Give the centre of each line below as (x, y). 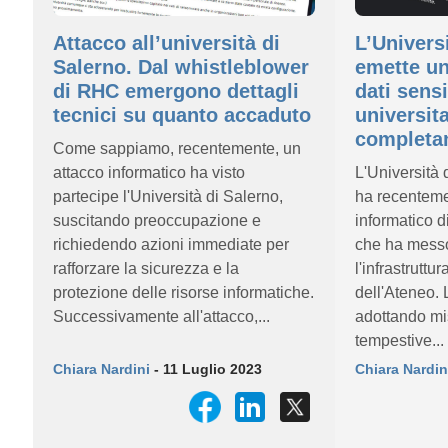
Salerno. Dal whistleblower (181, 67)
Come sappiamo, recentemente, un (177, 148)
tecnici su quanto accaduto (182, 115)
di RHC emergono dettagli (176, 91)
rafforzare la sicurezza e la (146, 268)
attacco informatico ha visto (149, 172)
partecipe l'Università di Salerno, (168, 196)
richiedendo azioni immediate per (171, 244)
